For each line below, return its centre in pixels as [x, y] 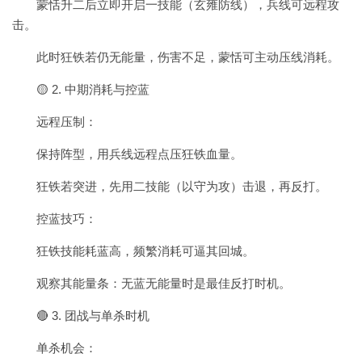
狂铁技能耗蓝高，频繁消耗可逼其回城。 [145, 250]
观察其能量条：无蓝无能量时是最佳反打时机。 [164, 283]
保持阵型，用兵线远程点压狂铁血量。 [139, 154]
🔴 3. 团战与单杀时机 [93, 315]
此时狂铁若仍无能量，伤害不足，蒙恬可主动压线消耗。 [188, 57]
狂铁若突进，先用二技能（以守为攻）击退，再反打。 [182, 186]
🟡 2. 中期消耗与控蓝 [93, 89]
